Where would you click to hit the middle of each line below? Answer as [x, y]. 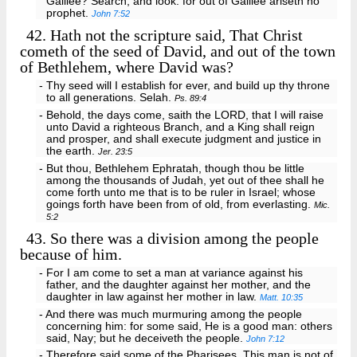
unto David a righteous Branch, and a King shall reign [181, 127]
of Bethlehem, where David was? [127, 67]
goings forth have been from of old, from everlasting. [180, 204]
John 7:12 [266, 338]
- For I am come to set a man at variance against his [171, 273]
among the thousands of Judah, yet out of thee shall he [186, 180]
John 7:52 [111, 13]
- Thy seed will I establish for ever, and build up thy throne [184, 86]
